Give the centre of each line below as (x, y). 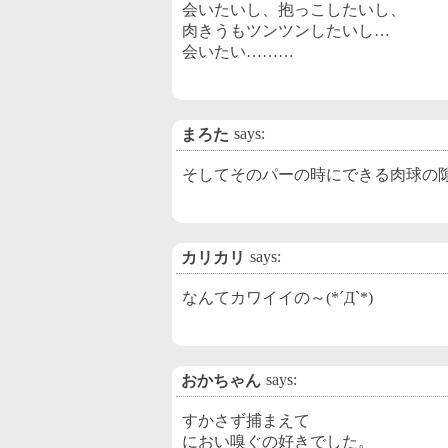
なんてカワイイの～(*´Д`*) (277, 297)
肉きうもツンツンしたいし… (286, 30)
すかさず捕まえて (246, 420)
